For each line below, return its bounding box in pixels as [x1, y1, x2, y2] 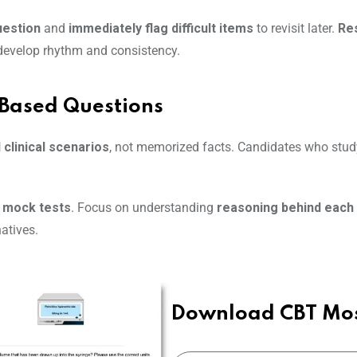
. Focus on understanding [71, 200, 217, 216]
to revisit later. [253, 21, 338, 37]
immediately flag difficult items [69, 21, 253, 37]
